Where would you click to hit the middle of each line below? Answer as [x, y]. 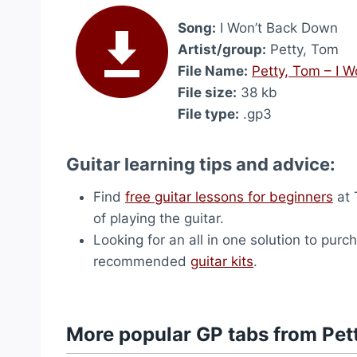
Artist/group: [222, 49]
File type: [208, 114]
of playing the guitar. [159, 218]
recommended [142, 261]
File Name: [213, 71]
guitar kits [222, 261]
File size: [207, 92]
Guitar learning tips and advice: [201, 164]
